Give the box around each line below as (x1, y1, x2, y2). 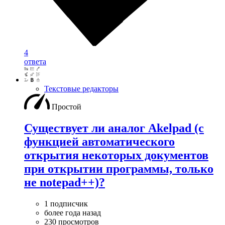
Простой (52, 102, 81, 111)
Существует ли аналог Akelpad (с (24, 122, 204, 135)
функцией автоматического (24, 135, 175, 149)
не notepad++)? (24, 176, 105, 189)
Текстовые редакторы (44, 84, 119, 93)
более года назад (44, 208, 101, 217)
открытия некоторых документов (24, 149, 208, 162)
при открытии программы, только (24, 162, 213, 176)
